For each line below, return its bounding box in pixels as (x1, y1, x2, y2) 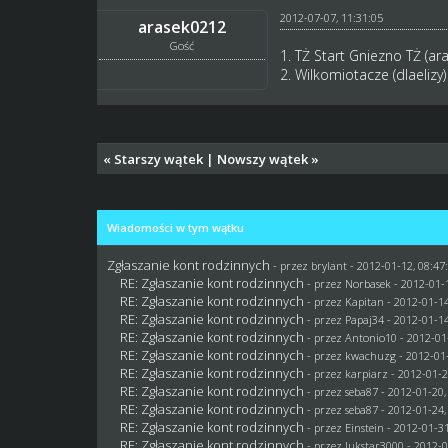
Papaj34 (345, 312, 385, 327)
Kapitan (345, 294, 385, 309)
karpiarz (345, 366, 389, 381)
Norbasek (345, 276, 392, 291)
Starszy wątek (114, 150, 204, 168)
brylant (311, 258, 348, 273)
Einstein (345, 420, 385, 435)
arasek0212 (138, 16, 227, 38)
